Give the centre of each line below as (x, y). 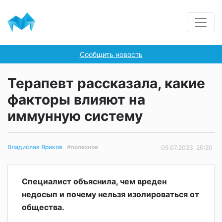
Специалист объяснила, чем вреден (94, 182)
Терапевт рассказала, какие (106, 83)
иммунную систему (75, 116)
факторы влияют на (76, 100)
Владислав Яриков (35, 147)
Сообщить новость (111, 54)
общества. (43, 207)
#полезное (83, 147)
